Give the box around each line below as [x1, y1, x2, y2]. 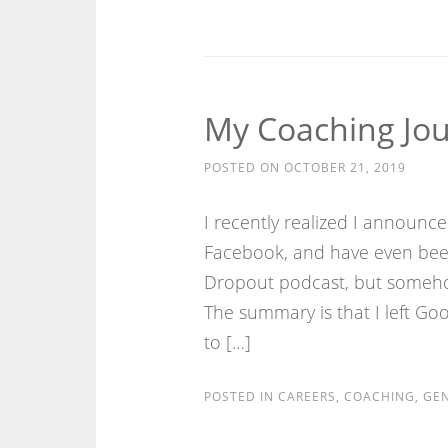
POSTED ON [203, 159, 284, 176]
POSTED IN [203, 388, 278, 405]
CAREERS [277, 388, 336, 405]
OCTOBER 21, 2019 [283, 159, 406, 176]
